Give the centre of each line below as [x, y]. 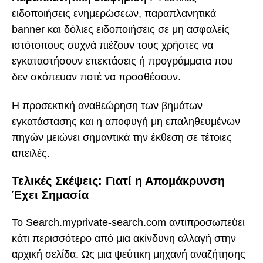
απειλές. [31, 153]
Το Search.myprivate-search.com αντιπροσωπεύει [128, 222]
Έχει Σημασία [50, 195]
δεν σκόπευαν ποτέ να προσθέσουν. [96, 77]
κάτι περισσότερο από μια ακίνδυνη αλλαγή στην [124, 238]
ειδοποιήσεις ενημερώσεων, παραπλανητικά [114, 14]
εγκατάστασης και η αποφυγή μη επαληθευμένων [126, 121]
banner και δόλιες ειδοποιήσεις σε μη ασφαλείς [121, 30]
